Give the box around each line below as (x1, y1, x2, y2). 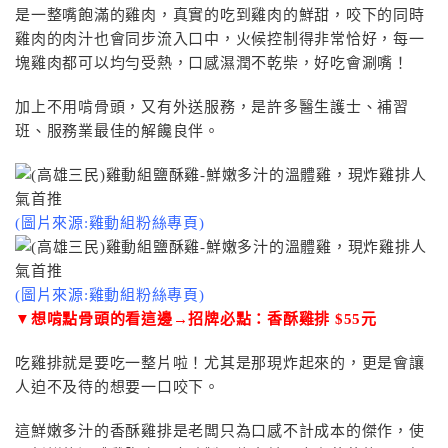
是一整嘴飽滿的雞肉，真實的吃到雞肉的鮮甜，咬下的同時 (15, 7, 425, 23)
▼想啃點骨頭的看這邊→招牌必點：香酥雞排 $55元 (15, 311, 377, 327)
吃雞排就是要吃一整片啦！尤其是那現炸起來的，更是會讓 (15, 355, 425, 371)
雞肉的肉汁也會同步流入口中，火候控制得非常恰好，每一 (15, 31, 425, 47)
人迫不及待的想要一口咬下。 (15, 379, 220, 395)
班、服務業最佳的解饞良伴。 (15, 123, 220, 139)
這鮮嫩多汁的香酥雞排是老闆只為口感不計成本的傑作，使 (15, 423, 425, 439)
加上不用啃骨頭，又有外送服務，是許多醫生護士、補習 (15, 99, 409, 115)
